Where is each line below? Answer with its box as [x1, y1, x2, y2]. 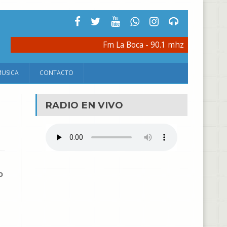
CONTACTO [40, 68, 73, 77]
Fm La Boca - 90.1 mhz [103, 40, 184, 50]
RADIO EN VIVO [45, 99, 123, 111]
